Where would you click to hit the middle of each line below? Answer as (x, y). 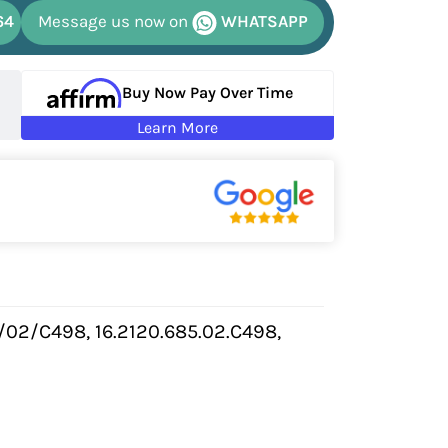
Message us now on (114, 21)
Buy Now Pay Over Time (208, 93)
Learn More (177, 127)
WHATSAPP (262, 21)
